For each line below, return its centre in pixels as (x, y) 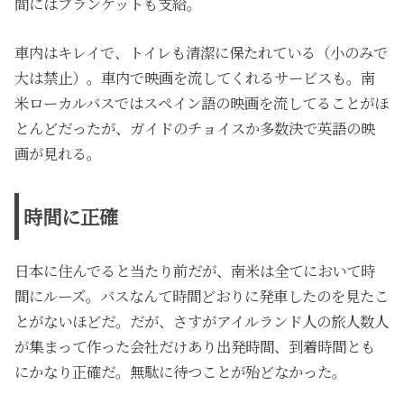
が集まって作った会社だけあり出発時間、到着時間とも (195, 347)
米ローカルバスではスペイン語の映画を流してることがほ (202, 103)
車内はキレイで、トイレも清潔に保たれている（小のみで (202, 53)
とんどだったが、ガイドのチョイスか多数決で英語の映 (195, 129)
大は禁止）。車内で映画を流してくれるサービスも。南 (195, 78)
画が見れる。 (58, 154)
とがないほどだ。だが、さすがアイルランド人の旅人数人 (202, 321)
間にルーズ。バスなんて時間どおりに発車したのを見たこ (202, 296)
